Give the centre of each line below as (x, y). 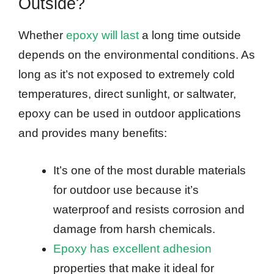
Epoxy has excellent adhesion (132, 248)
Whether (42, 35)
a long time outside (190, 35)
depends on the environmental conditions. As (137, 55)
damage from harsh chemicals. (134, 229)
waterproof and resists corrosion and (149, 209)
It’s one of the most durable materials (150, 170)
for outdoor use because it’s (126, 190)
